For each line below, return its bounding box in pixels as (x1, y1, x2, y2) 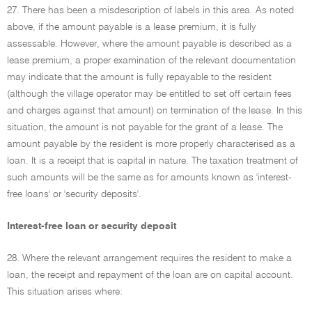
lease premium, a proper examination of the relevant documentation (7, 56, 296, 65)
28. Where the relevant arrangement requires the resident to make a (7, 253, 292, 263)
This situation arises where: (7, 287, 123, 297)
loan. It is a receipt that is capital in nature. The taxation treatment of (7, 156, 298, 166)
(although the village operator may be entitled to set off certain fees (7, 89, 292, 99)
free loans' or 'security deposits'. (7, 189, 141, 199)
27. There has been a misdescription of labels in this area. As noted (7, 6, 294, 15)
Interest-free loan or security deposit (7, 221, 176, 231)
